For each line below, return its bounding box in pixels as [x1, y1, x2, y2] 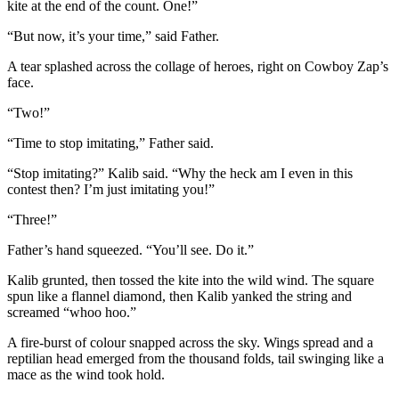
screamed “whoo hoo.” [7, 304, 136, 320]
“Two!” [7, 104, 50, 120]
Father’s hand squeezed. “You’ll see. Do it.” [7, 241, 254, 257]
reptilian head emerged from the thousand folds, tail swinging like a [7, 350, 384, 366]
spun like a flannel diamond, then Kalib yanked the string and [7, 288, 352, 304]
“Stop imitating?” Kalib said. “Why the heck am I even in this [7, 165, 353, 181]
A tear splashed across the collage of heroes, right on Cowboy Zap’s [7, 58, 388, 74]
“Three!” [7, 211, 57, 227]
